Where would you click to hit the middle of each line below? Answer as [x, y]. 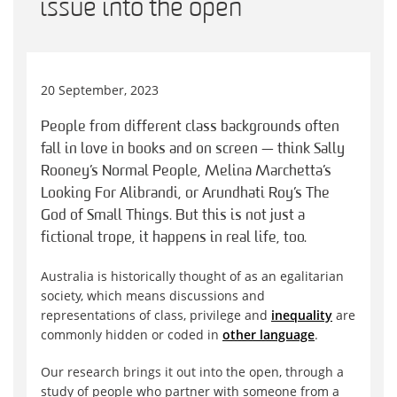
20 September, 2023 [100, 90]
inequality [302, 315]
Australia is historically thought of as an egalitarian [192, 276]
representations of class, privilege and [156, 315]
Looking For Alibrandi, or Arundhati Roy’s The [185, 194]
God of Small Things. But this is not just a [173, 216]
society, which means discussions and [153, 296]
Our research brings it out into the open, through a [192, 372]
